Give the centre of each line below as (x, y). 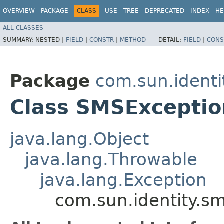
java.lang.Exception (123, 180)
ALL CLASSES (23, 28)
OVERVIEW (19, 11)
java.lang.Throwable (111, 159)
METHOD (133, 40)
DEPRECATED (165, 11)
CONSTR (102, 40)
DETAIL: (171, 40)
